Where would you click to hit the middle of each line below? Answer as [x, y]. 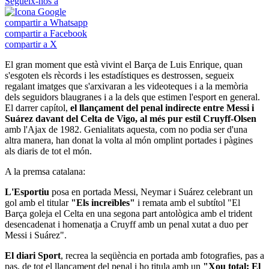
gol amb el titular [38, 202]
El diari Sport [33, 255]
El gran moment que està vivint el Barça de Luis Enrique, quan [124, 64]
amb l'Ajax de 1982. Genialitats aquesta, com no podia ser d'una [126, 129]
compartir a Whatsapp [46, 22]
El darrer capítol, [38, 107]
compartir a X [31, 44]
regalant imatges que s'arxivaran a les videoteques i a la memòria [126, 86]
